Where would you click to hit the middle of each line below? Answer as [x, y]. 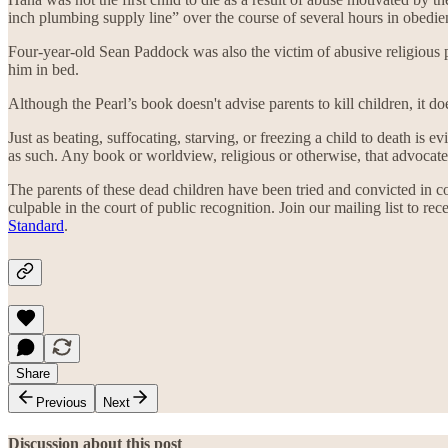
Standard [36, 225]
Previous [61, 403]
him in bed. [43, 69]
